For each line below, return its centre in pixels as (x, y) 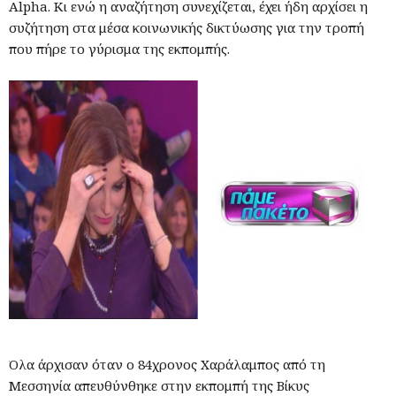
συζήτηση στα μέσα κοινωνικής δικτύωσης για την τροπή (187, 27)
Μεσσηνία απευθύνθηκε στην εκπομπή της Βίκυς (159, 385)
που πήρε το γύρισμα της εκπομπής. (119, 48)
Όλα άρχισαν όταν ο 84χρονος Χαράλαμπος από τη (167, 364)
